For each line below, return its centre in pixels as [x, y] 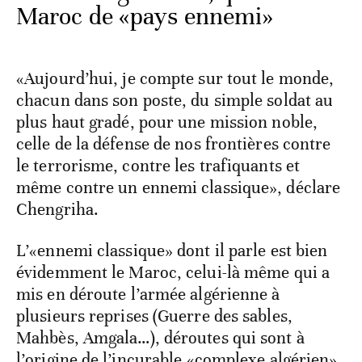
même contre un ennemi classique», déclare [179, 187]
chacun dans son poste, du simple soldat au [175, 100]
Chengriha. [57, 209]
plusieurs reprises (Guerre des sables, [154, 316]
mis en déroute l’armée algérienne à [148, 294]
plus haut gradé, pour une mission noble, [167, 122]
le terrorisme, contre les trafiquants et [158, 165]
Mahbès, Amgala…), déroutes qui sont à [160, 337]
